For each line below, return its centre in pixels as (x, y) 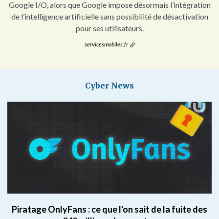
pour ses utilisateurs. (109, 28)
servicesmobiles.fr (106, 44)
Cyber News (109, 85)
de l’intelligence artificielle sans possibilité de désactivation (109, 16)
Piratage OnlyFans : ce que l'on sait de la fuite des (109, 209)
